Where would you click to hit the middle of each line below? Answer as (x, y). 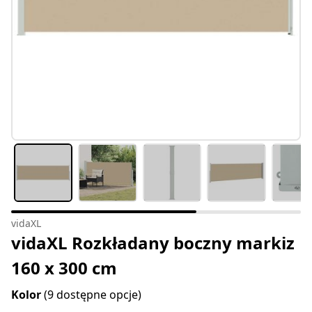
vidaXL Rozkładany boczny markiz (153, 243)
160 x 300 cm (64, 268)
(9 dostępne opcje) (93, 295)
